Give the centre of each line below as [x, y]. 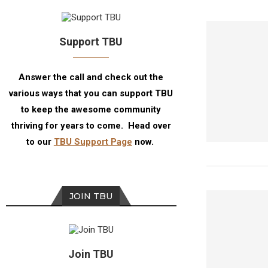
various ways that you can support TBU [91, 93]
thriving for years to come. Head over [91, 126]
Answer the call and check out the [91, 77]
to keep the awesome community [91, 109]
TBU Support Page [93, 142]
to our [40, 142]
